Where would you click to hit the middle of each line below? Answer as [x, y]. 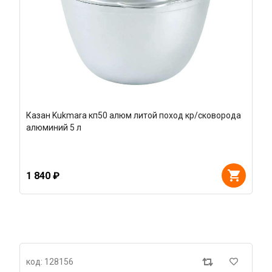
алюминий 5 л [54, 127]
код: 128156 [50, 262]
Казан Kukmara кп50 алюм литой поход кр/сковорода [134, 115]
